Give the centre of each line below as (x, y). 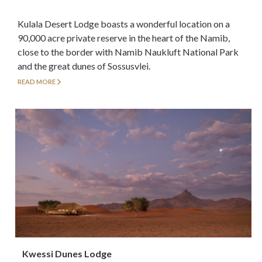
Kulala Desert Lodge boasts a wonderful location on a (124, 23)
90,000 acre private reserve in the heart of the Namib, (124, 37)
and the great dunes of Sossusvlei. (84, 65)
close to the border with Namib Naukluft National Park (128, 51)
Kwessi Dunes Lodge (67, 253)
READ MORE (37, 82)
